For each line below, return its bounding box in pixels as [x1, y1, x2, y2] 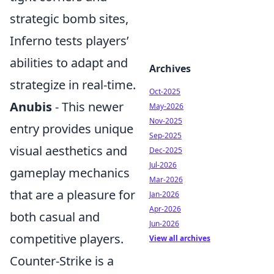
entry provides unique [10, 120, 133, 138]
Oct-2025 [149, 86, 180, 97]
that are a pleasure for [10, 187, 135, 204]
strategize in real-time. [10, 76, 136, 94]
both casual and [10, 209, 100, 226]
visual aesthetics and [10, 143, 127, 160]
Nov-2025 [149, 116, 182, 126]
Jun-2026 [149, 218, 179, 229]
